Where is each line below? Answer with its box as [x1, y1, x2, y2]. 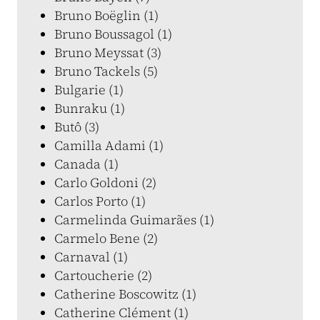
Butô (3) [54, 118, 99, 136]
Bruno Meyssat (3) [54, 44, 161, 61]
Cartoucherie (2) [54, 266, 152, 284]
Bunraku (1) [54, 99, 125, 117]
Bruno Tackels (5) [54, 62, 158, 80]
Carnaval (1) [54, 248, 128, 266]
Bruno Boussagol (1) [54, 25, 172, 43]
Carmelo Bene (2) [54, 229, 158, 247]
